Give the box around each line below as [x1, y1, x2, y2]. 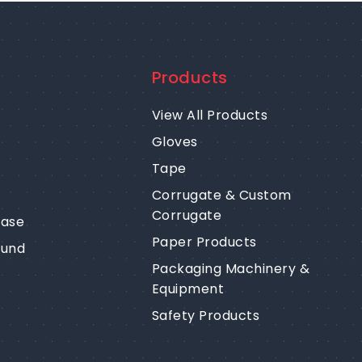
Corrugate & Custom [151, 186, 292, 205]
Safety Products [151, 306, 260, 326]
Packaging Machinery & [151, 259, 310, 279]
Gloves [151, 133, 198, 152]
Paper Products [151, 233, 257, 252]
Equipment [151, 280, 225, 299]
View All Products [151, 106, 268, 125]
